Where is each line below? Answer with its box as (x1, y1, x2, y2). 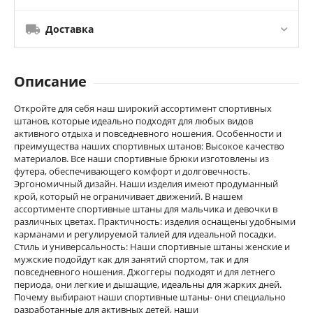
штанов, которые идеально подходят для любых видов (14, 114, 253, 127)
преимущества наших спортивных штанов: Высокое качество (14, 139, 284, 152)
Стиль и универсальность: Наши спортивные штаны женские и (14, 240, 290, 253)
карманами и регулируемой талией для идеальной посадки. (14, 227, 276, 240)
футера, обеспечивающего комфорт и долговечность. (14, 164, 250, 177)
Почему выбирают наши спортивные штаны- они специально (14, 290, 286, 303)
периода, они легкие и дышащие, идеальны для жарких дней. (14, 277, 282, 291)
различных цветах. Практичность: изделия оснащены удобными (14, 214, 296, 228)
